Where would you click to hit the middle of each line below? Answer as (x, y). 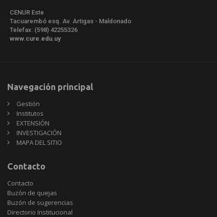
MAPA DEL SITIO (39, 142)
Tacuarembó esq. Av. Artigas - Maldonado (70, 21)
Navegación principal (50, 86)
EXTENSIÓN (33, 123)
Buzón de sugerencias (40, 202)
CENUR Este (27, 12)
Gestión (28, 103)
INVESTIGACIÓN (39, 132)
